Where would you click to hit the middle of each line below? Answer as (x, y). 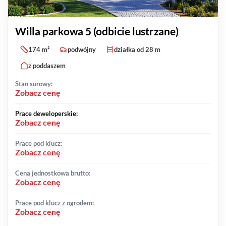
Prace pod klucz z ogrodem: (54, 203)
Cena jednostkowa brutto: (53, 173)
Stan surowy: (34, 84)
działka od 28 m (137, 50)
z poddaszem (47, 66)
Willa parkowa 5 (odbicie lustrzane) (97, 31)
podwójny (82, 50)
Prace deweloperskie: (46, 114)
